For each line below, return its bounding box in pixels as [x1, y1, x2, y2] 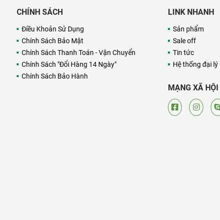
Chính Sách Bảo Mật [22, 36, 83, 45]
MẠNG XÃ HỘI [167, 82, 219, 92]
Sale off [172, 36, 196, 45]
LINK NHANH [167, 7, 214, 17]
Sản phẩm [172, 25, 204, 33]
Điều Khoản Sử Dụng [22, 25, 84, 33]
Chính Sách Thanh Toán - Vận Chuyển [22, 48, 136, 56]
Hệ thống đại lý [172, 60, 218, 68]
